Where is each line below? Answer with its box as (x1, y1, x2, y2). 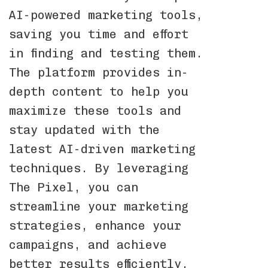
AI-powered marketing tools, (9, 7, 203, 22)
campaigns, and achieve (9, 237, 167, 252)
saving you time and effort (9, 26, 188, 41)
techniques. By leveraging (9, 160, 188, 175)
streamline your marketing (9, 199, 188, 214)
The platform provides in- (9, 65, 188, 80)
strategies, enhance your (9, 218, 181, 233)
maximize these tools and (9, 103, 181, 118)
